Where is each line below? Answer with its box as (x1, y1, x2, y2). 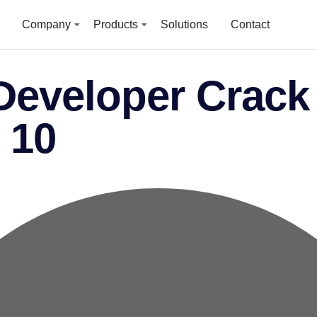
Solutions (161, 18, 209, 30)
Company (22, 18, 71, 30)
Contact (231, 18, 270, 30)
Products (93, 18, 139, 30)
